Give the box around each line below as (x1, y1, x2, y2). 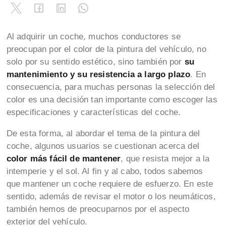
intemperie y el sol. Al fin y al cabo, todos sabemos (6, 166, 203, 177)
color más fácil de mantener (6, 154, 121, 164)
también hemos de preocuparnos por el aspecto (6, 204, 190, 214)
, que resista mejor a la (121, 154, 210, 164)
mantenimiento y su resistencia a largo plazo (6, 70, 191, 80)
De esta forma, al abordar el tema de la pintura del (6, 129, 200, 139)
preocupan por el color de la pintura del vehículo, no (6, 44, 206, 54)
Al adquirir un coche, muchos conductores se (6, 32, 181, 42)
